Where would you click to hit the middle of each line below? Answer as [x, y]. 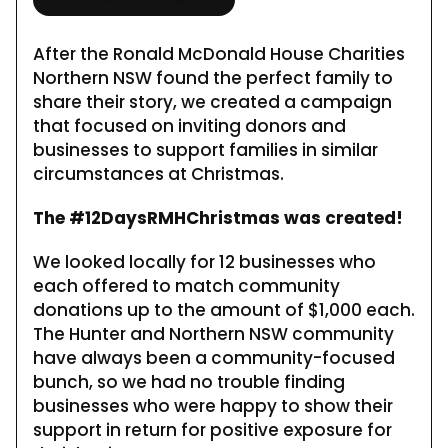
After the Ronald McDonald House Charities [219, 53]
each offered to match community [186, 285]
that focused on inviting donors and [189, 125]
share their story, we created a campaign [212, 101]
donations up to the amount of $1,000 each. [224, 309]
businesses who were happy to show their [213, 405]
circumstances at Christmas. [158, 173]
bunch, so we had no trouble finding [189, 381]
